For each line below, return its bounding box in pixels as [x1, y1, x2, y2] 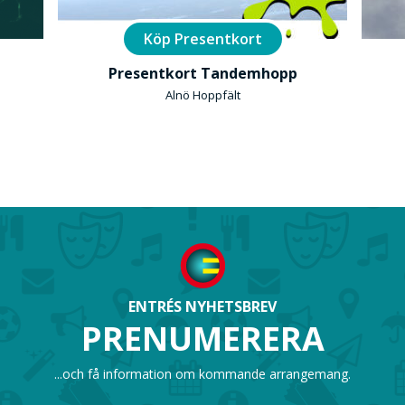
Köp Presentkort [143, 29, 262, 49]
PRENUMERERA [80, 316, 325, 361]
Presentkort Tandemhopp [108, 63, 297, 83]
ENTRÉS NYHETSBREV [128, 297, 277, 316]
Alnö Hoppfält [165, 87, 240, 103]
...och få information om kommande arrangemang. [54, 365, 351, 382]
